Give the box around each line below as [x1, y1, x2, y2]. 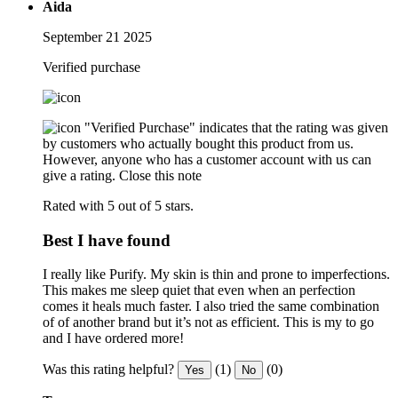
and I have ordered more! [43, 330, 184, 346]
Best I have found [43, 230, 171, 250]
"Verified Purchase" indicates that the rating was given [84, 119, 388, 135]
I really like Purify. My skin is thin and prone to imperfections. [43, 267, 390, 283]
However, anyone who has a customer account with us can [43, 151, 371, 167]
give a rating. [43, 167, 115, 183]
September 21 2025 [43, 28, 152, 44]
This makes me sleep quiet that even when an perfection [43, 283, 355, 298]
